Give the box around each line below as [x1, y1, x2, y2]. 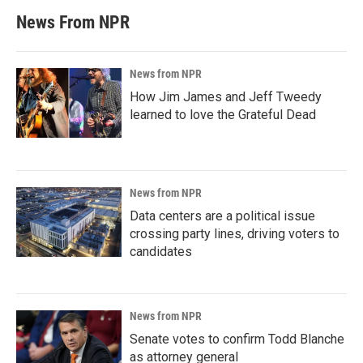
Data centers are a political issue [130, 208, 315, 224]
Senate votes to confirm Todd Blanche [130, 331, 344, 347]
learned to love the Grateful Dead [130, 107, 316, 122]
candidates [130, 244, 192, 259]
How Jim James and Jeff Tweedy [130, 89, 322, 105]
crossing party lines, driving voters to [130, 226, 340, 241]
